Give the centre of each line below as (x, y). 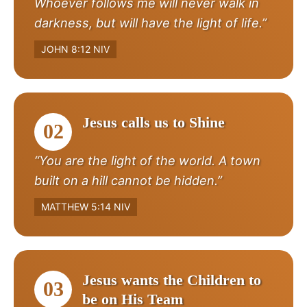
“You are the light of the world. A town (147, 160)
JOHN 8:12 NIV (75, 49)
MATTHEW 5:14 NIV (86, 206)
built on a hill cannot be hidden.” (128, 180)
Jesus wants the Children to (172, 280)
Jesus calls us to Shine (153, 122)
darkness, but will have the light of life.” (150, 22)
